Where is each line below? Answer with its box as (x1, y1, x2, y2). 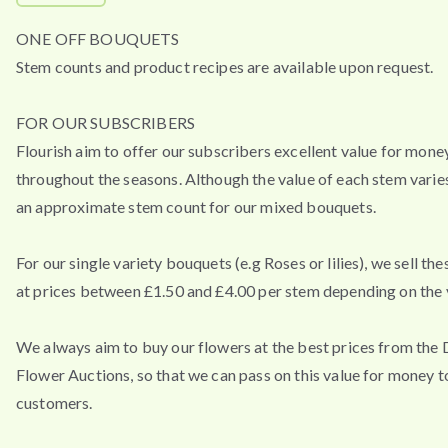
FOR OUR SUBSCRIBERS (16, 112, 196, 132)
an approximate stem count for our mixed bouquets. (16, 196, 376, 216)
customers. (16, 392, 93, 412)
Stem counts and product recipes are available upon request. (16, 56, 434, 76)
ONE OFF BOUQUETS (16, 28, 180, 48)
